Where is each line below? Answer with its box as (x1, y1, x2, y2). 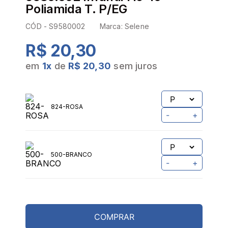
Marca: (99, 22, 125, 31)
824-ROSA (51, 103, 83, 110)
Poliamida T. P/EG (25, 2, 128, 16)
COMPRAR (94, 212, 134, 222)
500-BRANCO (51, 151, 93, 158)
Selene (124, 22, 149, 31)
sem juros (113, 61, 158, 71)
